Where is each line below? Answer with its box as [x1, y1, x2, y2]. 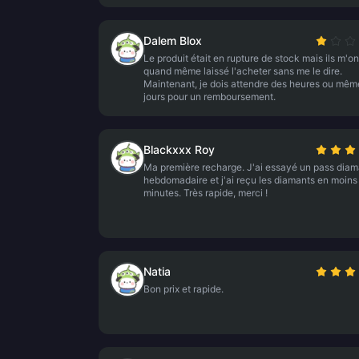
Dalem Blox [143, 34, 202, 47]
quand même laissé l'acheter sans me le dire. [143, 65, 342, 77]
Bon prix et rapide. [143, 283, 224, 295]
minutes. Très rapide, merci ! [143, 187, 268, 199]
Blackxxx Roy [143, 143, 215, 156]
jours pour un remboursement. [143, 91, 276, 103]
